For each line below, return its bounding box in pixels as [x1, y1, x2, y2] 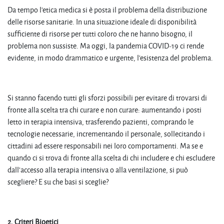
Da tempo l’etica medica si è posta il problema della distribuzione [7, 4, 207, 15]
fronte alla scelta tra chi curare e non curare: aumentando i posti [7, 104, 201, 115]
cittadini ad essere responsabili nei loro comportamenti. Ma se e [7, 140, 203, 151]
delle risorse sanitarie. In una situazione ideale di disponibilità [7, 16, 196, 27]
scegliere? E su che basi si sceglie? [7, 176, 108, 187]
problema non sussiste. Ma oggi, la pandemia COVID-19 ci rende [7, 40, 204, 51]
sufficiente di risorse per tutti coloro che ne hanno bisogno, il [7, 28, 192, 39]
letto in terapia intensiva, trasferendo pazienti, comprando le [7, 116, 193, 127]
